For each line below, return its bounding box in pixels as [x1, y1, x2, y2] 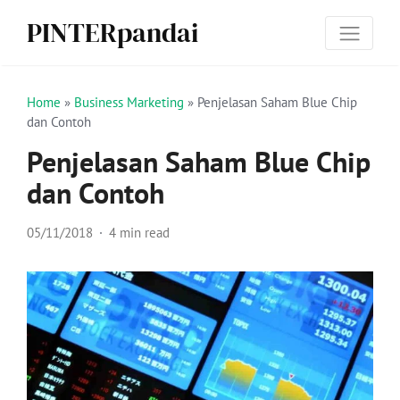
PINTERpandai [27, 14, 198, 51]
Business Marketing [74, 94, 184, 111]
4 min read [109, 224, 170, 241]
